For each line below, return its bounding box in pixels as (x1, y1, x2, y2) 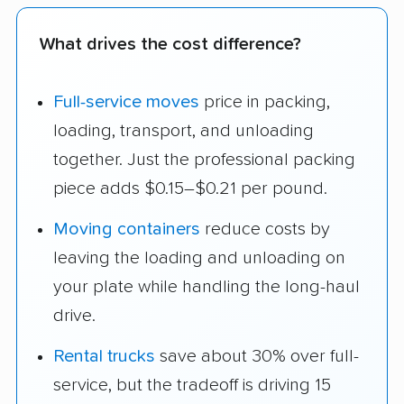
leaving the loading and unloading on (53, 249, 345, 268)
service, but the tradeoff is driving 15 (53, 376, 331, 395)
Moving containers (53, 220, 200, 239)
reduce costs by (200, 220, 330, 239)
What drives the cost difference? (39, 34, 301, 53)
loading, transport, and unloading (53, 122, 314, 141)
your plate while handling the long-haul (53, 278, 360, 297)
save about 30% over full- (155, 347, 359, 366)
